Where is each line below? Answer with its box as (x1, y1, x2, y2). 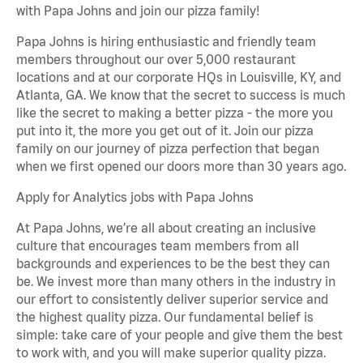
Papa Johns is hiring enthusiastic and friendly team (16, 34, 316, 49)
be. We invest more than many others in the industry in (16, 274, 335, 289)
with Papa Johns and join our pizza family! (16, 3, 260, 19)
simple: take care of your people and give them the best (16, 327, 343, 343)
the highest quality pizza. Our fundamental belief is (16, 310, 314, 325)
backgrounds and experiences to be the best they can (16, 256, 330, 271)
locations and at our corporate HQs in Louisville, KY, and (16, 70, 341, 85)
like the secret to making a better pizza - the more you (16, 105, 333, 121)
